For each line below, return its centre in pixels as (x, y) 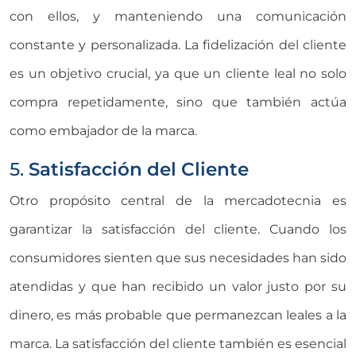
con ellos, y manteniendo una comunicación (178, 16)
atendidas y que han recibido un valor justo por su (178, 286)
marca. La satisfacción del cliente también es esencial (178, 343)
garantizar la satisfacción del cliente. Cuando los (178, 229)
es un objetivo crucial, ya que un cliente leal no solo (178, 73)
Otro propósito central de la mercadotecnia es (178, 200)
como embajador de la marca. (103, 130)
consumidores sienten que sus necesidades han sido (178, 257)
